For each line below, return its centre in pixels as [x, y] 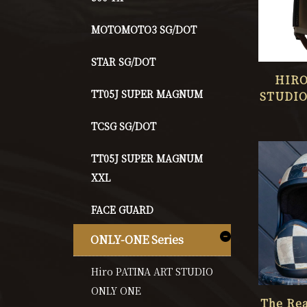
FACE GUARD [123, 209]
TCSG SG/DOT [124, 126]
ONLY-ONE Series [137, 239]
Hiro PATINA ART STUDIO [152, 271]
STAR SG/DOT [124, 61]
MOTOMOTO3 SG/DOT [144, 29]
